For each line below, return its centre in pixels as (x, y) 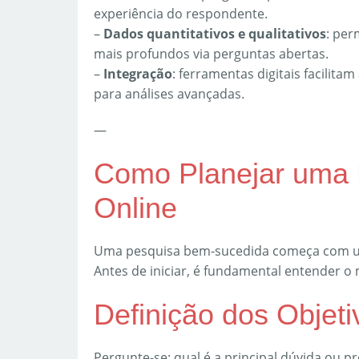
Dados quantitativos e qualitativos (215, 34)
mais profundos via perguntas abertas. (211, 54)
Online (135, 208)
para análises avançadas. (169, 94)
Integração (138, 74)
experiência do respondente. (181, 14)
